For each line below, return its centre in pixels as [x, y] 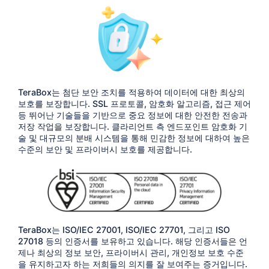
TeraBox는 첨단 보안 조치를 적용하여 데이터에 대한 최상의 [131, 92]
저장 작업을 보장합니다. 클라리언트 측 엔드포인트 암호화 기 [132, 126]
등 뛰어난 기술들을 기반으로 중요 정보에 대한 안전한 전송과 [132, 115]
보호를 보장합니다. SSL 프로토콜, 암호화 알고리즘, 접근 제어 [134, 103]
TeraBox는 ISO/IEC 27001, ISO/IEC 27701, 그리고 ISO [124, 229]
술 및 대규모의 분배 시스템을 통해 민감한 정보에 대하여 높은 [134, 138]
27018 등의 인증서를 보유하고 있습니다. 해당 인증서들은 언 [132, 241]
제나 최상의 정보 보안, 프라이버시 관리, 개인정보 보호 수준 [131, 252]
